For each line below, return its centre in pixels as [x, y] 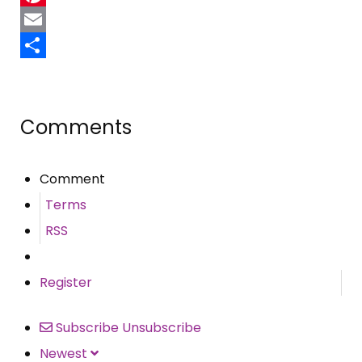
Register [66, 283]
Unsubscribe [162, 328]
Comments [76, 128]
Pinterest [49, 19]
